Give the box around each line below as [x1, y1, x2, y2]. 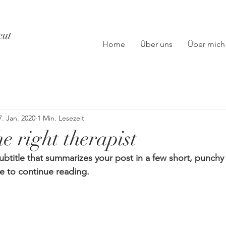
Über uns [140, 39, 173, 49]
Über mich [188, 39, 225, 49]
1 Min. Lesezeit [37, 113, 84, 123]
